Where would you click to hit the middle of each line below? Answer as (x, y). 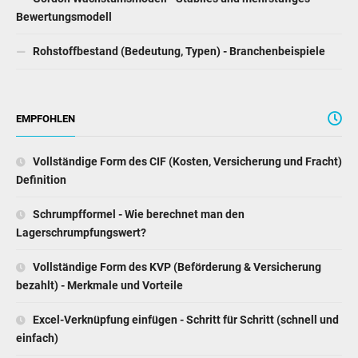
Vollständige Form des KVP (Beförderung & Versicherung (176, 267)
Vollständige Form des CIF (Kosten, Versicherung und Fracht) (186, 161)
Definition (41, 179)
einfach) (37, 338)
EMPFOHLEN (46, 118)
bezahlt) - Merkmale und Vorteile (99, 285)
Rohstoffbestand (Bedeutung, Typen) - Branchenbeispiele (178, 51)
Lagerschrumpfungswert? (81, 232)
